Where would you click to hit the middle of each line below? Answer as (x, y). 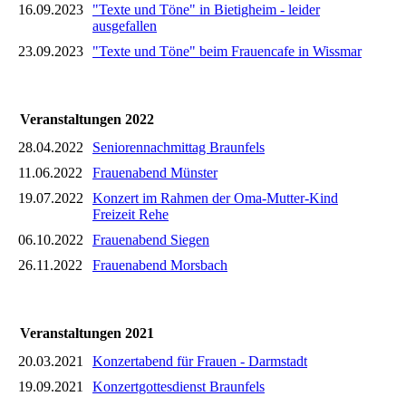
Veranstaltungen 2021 (87, 333)
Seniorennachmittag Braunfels (179, 147)
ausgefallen (125, 25)
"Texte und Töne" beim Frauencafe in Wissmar (227, 51)
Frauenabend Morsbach (160, 265)
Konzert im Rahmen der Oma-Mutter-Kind (215, 198)
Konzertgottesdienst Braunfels (179, 386)
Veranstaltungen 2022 (87, 119)
